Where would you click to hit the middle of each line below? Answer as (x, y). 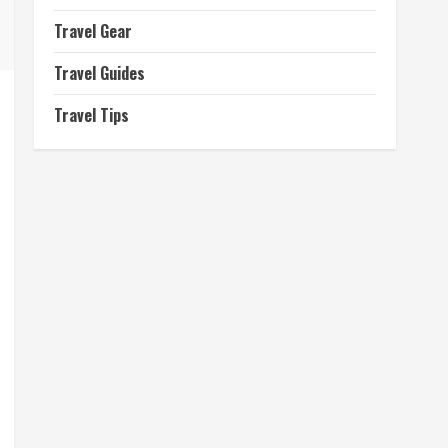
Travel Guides (99, 73)
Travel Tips (91, 115)
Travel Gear (93, 31)
